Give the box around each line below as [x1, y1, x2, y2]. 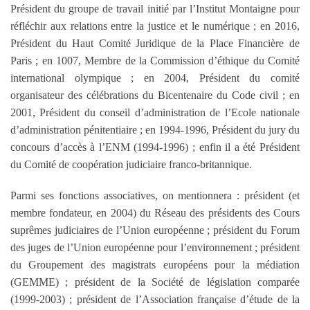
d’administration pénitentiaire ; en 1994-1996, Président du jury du [10, 124, 300, 136]
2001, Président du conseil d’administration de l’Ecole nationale [10, 107, 300, 119]
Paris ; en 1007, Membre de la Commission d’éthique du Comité [10, 55, 300, 67]
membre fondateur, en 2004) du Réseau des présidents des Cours [10, 207, 300, 219]
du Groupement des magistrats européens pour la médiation [10, 259, 300, 271]
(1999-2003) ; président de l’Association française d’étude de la [10, 293, 300, 306]
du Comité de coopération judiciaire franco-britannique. [10, 158, 252, 171]
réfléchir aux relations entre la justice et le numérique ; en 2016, [10, 20, 300, 33]
